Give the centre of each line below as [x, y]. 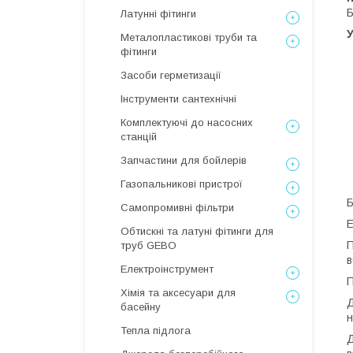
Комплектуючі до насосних [187, 123]
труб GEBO [149, 245]
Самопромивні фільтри [177, 208]
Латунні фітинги [158, 14]
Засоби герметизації [171, 75]
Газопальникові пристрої [182, 184]
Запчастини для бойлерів [184, 160]
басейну [141, 307]
